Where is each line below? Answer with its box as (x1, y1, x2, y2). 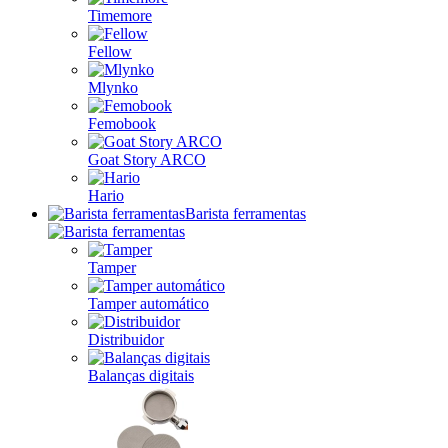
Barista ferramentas (185, 205, 306, 222)
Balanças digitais (88, 367, 194, 384)
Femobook (88, 115, 156, 132)
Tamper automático (88, 295, 209, 312)
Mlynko (88, 79, 138, 96)
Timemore (88, 7, 152, 24)
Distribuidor (88, 331, 164, 348)
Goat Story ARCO (88, 151, 206, 168)
